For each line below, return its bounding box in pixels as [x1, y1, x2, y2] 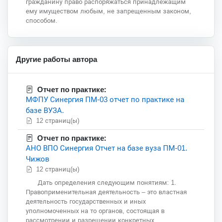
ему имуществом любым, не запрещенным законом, [26, 7, 191, 15]
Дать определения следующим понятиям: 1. [38, 179, 176, 187]
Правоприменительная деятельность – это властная [26, 188, 187, 196]
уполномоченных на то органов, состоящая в [26, 207, 165, 215]
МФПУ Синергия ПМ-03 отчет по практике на [26, 95, 184, 104]
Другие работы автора [16, 54, 97, 65]
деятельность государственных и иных [26, 198, 146, 206]
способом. [26, 17, 57, 25]
